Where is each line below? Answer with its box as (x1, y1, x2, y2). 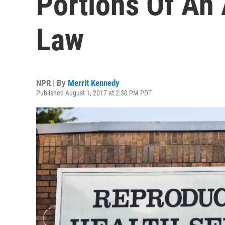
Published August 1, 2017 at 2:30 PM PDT (36, 89, 152, 97)
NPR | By (36, 78, 68, 88)
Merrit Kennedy (68, 78, 120, 88)
